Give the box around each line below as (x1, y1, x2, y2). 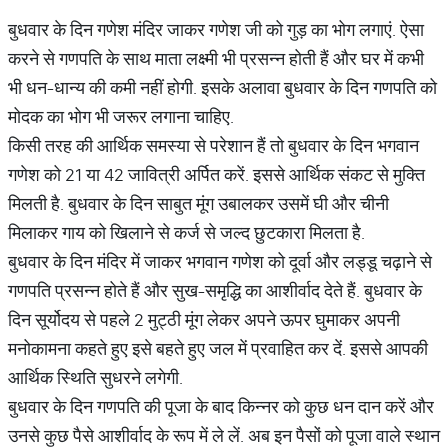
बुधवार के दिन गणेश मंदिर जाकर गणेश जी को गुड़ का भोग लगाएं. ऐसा (8, 18, 424, 41)
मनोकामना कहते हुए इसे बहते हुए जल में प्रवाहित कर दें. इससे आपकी (8, 337, 428, 360)
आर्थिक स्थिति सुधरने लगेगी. (8, 366, 183, 389)
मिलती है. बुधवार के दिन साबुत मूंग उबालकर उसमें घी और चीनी (8, 192, 389, 215)
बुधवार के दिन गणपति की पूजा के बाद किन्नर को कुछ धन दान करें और (8, 395, 434, 418)
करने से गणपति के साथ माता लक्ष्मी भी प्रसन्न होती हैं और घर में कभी (8, 47, 424, 70)
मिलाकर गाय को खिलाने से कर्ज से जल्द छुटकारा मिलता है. (8, 221, 365, 244)
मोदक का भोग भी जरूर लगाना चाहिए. (8, 105, 234, 128)
